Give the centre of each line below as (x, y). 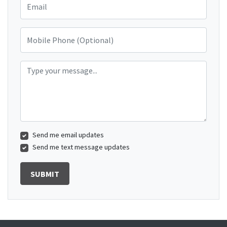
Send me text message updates (81, 147)
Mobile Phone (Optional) (56, 32)
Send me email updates (68, 135)
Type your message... (52, 66)
